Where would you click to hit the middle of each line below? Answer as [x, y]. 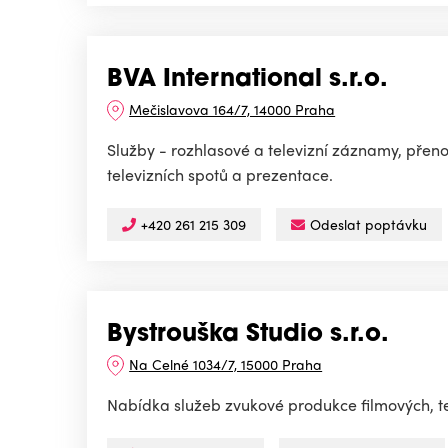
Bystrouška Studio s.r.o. [248, 335]
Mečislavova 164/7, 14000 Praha [232, 109]
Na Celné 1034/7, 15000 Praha [226, 364]
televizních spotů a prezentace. [220, 175]
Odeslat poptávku [368, 224]
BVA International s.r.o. [247, 80]
